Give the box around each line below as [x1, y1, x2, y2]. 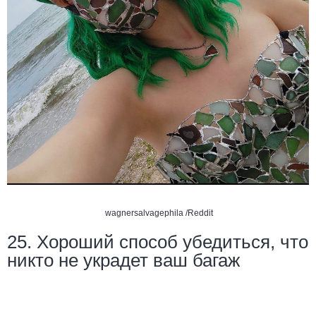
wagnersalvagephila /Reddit [103, 208, 213, 219]
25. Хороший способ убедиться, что [7, 231, 308, 253]
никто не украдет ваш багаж [7, 250, 240, 272]
